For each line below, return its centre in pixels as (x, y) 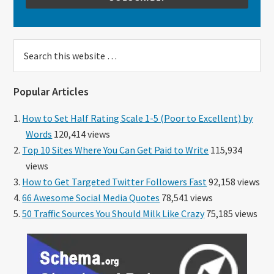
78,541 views (187, 197)
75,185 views (231, 213)
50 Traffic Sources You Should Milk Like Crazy (113, 213)
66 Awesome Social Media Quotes (91, 197)
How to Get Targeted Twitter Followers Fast (115, 181)
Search (28, 47)
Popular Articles (51, 91)
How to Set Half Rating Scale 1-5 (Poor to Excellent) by (138, 118)
